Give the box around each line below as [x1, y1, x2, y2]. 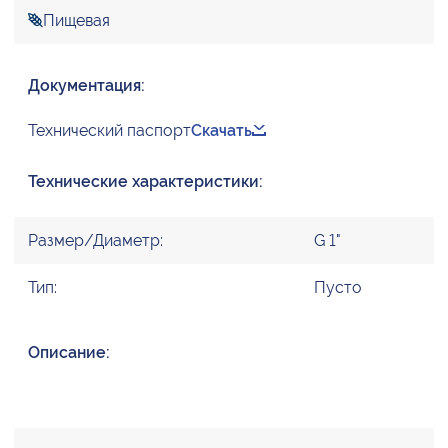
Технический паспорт [28, 121, 191, 141]
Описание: [28, 343, 110, 363]
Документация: [28, 76, 145, 96]
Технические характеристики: [28, 172, 263, 192]
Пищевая [43, 11, 110, 31]
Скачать [191, 121, 252, 141]
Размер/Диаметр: [28, 231, 163, 251]
